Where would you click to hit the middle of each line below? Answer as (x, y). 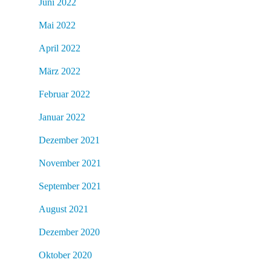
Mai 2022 (57, 25)
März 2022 (60, 71)
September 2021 (70, 186)
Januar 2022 (62, 117)
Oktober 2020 (65, 255)
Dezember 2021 (69, 140)
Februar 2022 (64, 94)
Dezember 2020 (69, 232)
